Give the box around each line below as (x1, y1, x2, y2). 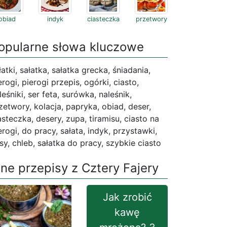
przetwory (135, 15, 167, 23)
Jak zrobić (102, 191, 152, 203)
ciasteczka (87, 15, 120, 23)
